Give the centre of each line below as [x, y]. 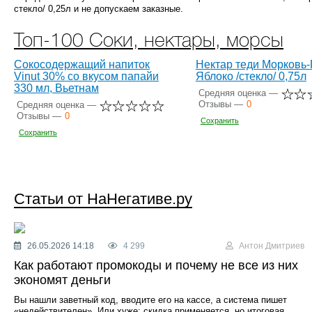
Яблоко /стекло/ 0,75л [251, 76]
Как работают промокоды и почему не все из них [156, 265]
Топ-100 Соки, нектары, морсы [149, 41]
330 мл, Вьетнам [56, 88]
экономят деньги [62, 280]
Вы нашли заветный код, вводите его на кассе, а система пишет [150, 299]
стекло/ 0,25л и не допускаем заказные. [99, 8]
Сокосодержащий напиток [82, 64]
